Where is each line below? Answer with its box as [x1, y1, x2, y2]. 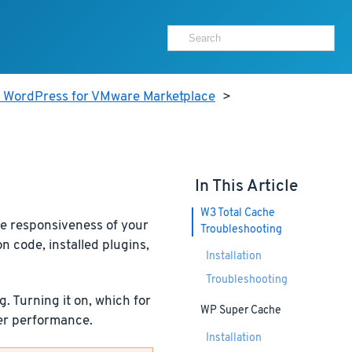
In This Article [194, 175, 298, 197]
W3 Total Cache [200, 207, 275, 221]
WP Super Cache [200, 304, 281, 318]
